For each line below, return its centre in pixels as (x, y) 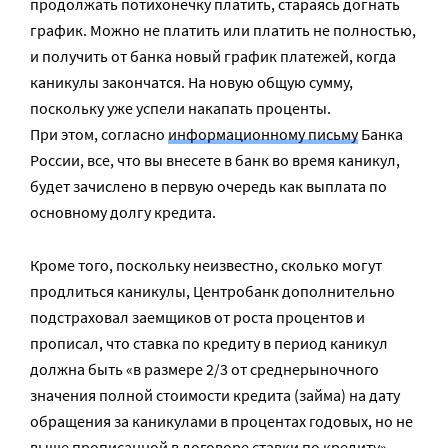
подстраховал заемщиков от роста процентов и (197, 317)
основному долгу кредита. (123, 212)
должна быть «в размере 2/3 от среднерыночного (204, 369)
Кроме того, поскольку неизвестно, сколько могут (206, 265)
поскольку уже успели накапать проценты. (180, 108)
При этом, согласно (99, 134)
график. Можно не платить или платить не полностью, (223, 30)
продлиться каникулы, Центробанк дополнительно (212, 291)
